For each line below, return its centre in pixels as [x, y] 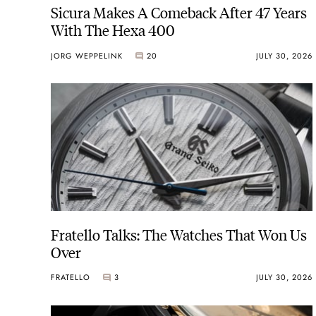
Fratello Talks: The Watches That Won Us [179, 233]
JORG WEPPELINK [87, 55]
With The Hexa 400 [113, 30]
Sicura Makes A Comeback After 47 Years [179, 12]
